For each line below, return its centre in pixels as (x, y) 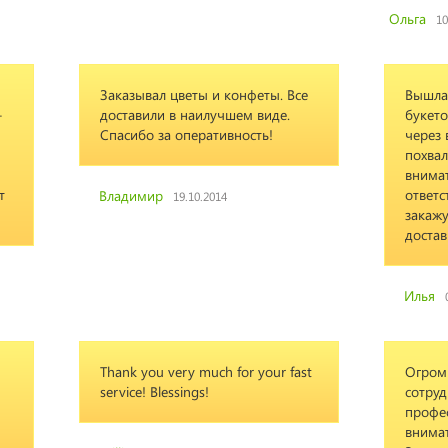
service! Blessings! (154, 391)
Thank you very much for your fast (206, 371)
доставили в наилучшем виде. (195, 114)
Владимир (131, 195)
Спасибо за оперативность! (186, 134)
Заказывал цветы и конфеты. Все (204, 94)
